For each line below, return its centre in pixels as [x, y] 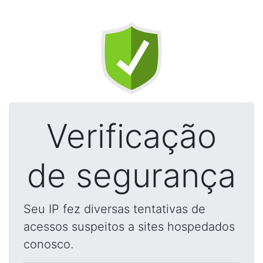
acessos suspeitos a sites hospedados [129, 227]
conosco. [48, 244]
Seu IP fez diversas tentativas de [114, 209]
